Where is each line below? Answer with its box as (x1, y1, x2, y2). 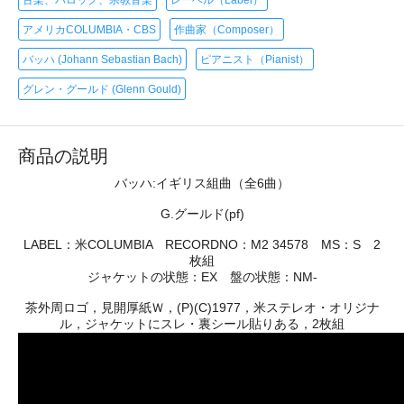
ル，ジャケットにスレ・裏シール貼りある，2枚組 (60, 316, 344, 331)
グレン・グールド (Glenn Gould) (23, 82, 181, 96)
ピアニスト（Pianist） (200, 52, 309, 66)
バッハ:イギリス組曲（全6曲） (115, 175, 289, 190)
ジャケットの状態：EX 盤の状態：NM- (87, 269, 317, 284)
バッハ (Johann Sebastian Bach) (23, 52, 182, 66)
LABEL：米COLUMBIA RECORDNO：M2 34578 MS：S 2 (23, 236, 381, 252)
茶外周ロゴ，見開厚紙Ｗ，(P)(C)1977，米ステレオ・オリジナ (24, 299, 380, 315)
